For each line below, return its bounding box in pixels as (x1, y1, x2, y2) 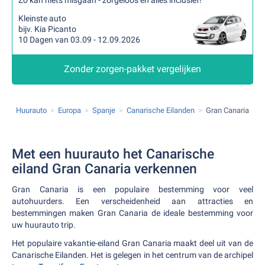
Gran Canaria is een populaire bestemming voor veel (12, 185, 253, 194)
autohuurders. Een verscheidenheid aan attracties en (12, 196, 253, 206)
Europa (58, 106, 81, 115)
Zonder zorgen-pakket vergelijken (64, 63, 201, 75)
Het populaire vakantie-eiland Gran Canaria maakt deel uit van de (12, 238, 253, 248)
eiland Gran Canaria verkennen (12, 161, 197, 177)
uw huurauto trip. (12, 220, 76, 230)
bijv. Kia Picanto (18, 24, 76, 34)
